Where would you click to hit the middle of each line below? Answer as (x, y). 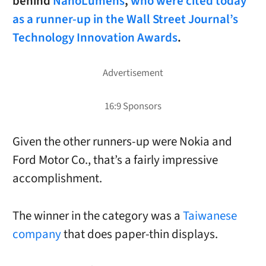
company (37, 234)
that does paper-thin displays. (139, 234)
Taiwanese (210, 216)
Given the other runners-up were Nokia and (122, 142)
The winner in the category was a (97, 216)
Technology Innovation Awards (95, 38)
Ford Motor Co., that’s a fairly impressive (115, 160)
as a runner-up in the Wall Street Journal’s (125, 20)
